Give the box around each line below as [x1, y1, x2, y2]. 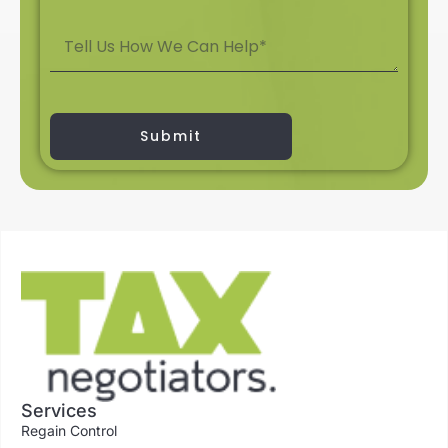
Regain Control [21, 422, 117, 440]
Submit [140, 126, 202, 147]
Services [21, 400, 97, 422]
